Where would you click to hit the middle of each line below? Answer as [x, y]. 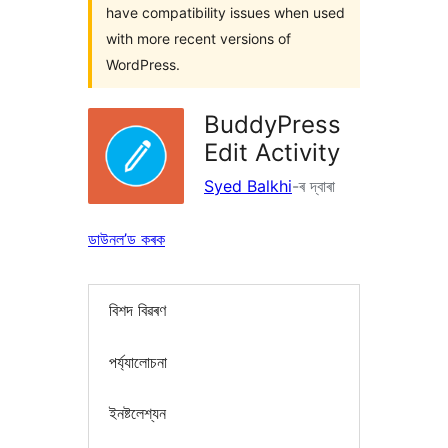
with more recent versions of [198, 38]
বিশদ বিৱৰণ [137, 310]
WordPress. [143, 64]
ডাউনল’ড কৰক [126, 239]
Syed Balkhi [248, 186]
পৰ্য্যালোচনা [138, 361]
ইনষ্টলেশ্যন [137, 413]
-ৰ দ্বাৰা [313, 186]
